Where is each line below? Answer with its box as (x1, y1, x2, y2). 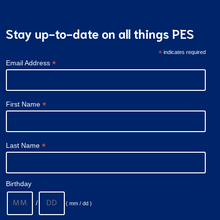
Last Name (6, 141, 42, 149)
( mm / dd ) (66, 200, 92, 206)
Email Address (6, 59, 52, 67)
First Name (6, 100, 42, 109)
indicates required (162, 49, 206, 55)
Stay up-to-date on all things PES (6, 25, 194, 42)
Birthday (6, 179, 31, 188)
